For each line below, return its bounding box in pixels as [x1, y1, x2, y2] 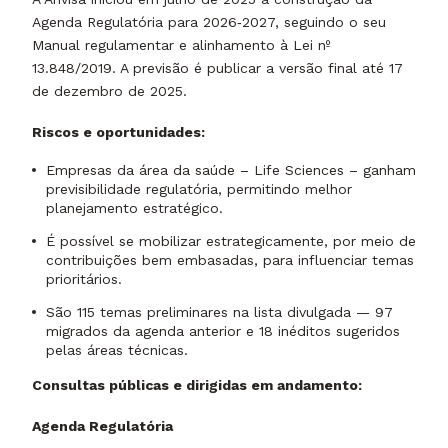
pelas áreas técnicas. [46, 342, 188, 359]
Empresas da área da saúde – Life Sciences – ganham [46, 162, 416, 179]
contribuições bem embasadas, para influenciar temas [46, 252, 414, 269]
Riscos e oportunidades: [32, 123, 205, 140]
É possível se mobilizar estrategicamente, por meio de [46, 233, 416, 250]
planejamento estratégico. [46, 200, 223, 217]
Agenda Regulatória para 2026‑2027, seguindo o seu [32, 14, 386, 31]
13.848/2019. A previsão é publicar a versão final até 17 [32, 60, 403, 77]
